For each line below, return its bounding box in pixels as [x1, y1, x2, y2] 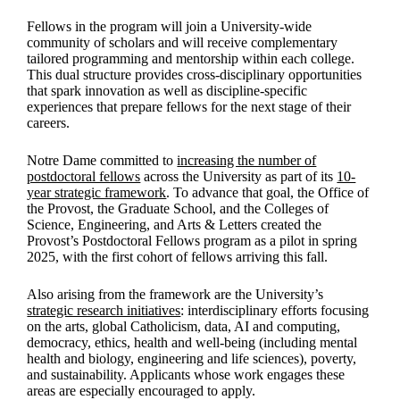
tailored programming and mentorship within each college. [27, 50, 355, 66]
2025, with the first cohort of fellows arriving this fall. [27, 248, 329, 264]
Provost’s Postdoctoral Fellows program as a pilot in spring [27, 232, 358, 248]
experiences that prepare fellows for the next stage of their [27, 98, 352, 114]
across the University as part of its [140, 168, 337, 184]
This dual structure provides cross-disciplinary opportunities [27, 66, 362, 82]
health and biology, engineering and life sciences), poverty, [27, 350, 357, 366]
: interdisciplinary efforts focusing [180, 302, 370, 318]
